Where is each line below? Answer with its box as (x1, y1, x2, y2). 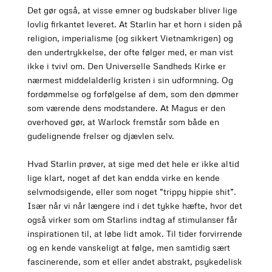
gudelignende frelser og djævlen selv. (27, 131, 174, 141)
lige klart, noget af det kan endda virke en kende (27, 172, 220, 183)
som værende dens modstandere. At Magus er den (27, 103, 225, 114)
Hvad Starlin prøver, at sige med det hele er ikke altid (27, 158, 239, 169)
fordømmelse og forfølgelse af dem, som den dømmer (27, 89, 239, 100)
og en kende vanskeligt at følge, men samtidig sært (27, 242, 230, 253)
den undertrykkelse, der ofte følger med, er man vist (27, 47, 233, 58)
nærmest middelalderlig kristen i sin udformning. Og (27, 75, 233, 86)
